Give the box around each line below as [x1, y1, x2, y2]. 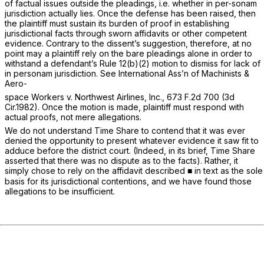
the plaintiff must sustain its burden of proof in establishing [5, 18, 229, 28]
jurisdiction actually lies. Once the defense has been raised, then [5, 8, 256, 18]
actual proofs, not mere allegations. [5, 111, 141, 122]
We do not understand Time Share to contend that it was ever [5, 125, 245, 136]
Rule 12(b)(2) [100, 58, 150, 68]
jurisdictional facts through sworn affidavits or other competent [5, 28, 247, 38]
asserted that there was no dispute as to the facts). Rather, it [5, 155, 238, 166]
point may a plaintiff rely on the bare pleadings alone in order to [5, 48, 252, 58]
